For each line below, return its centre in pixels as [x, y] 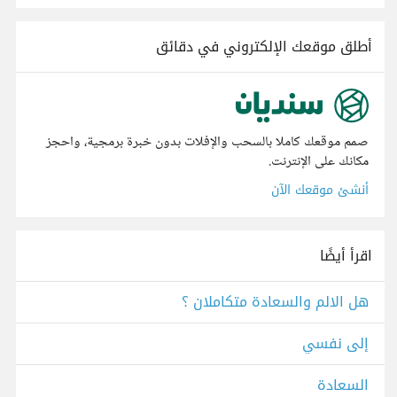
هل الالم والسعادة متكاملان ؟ [275, 302]
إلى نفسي [335, 344]
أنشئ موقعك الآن [320, 191]
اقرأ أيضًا [346, 256]
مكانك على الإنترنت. [319, 162]
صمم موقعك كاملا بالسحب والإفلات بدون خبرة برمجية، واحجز [207, 143]
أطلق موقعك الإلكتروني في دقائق [264, 47]
